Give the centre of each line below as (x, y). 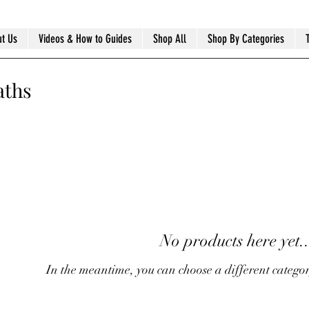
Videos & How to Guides (85, 39)
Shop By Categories (246, 39)
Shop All (169, 39)
